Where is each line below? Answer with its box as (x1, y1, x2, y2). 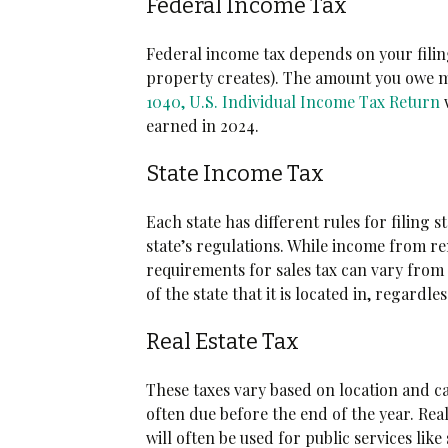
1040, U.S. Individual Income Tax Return (146, 90, 441, 112)
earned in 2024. (146, 114, 264, 136)
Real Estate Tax (146, 327, 300, 355)
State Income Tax (146, 159, 325, 187)
